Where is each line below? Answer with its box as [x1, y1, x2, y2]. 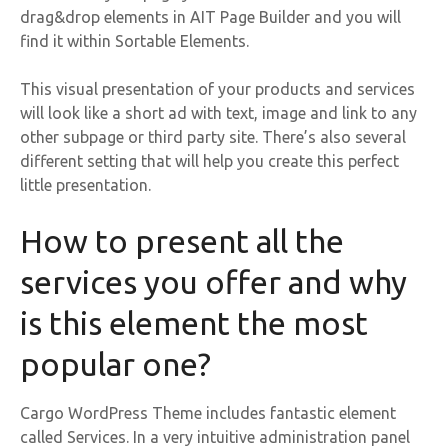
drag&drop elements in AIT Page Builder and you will [20, 7, 401, 26]
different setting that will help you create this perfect [20, 151, 399, 170]
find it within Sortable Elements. [20, 31, 249, 50]
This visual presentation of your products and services [20, 79, 415, 98]
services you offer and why [20, 263, 407, 300]
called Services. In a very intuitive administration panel [20, 427, 410, 446]
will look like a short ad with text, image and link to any [20, 103, 417, 122]
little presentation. [20, 175, 151, 194]
